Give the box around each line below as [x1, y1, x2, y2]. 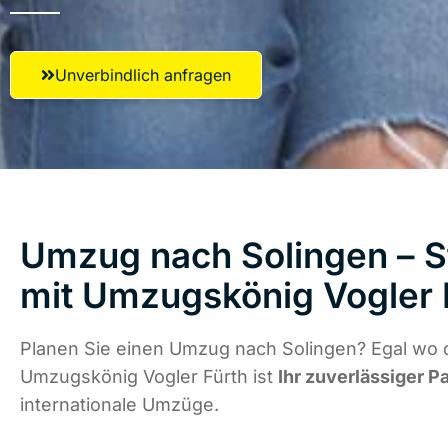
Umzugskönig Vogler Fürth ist [20, 366, 278, 388]
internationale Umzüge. [20, 394, 219, 416]
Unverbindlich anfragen [55, 65, 231, 85]
